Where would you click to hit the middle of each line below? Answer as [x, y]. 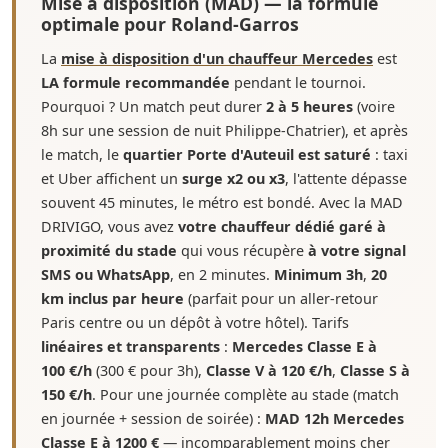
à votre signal [357, 250]
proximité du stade [109, 250]
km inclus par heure [112, 298]
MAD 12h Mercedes [334, 418]
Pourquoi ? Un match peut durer [153, 106]
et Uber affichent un [111, 178]
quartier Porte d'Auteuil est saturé [247, 154]
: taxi [389, 154]
